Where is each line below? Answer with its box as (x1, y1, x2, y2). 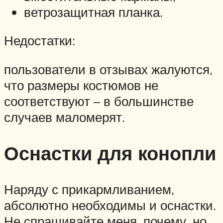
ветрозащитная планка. (24, 3, 163, 20)
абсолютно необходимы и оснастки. (4, 197, 216, 213)
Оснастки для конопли (4, 140, 216, 165)
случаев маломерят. (4, 109, 125, 125)
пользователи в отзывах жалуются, (4, 61, 213, 77)
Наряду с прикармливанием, (4, 181, 174, 197)
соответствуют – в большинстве (4, 93, 194, 109)
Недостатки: (4, 32, 75, 49)
